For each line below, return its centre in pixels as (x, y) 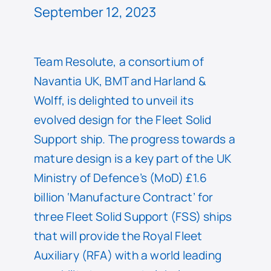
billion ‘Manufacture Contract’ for (124, 197)
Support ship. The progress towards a (135, 139)
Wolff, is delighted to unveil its (114, 100)
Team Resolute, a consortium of (119, 61)
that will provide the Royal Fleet (118, 236)
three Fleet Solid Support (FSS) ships (133, 216)
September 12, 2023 (95, 12)
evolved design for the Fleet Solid (123, 119)
